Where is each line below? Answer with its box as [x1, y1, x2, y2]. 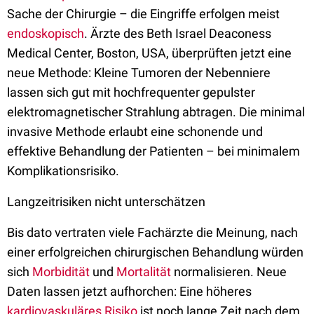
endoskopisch [7, 26, 84, 41]
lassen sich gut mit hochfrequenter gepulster [7, 85, 255, 100]
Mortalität [116, 264, 171, 279]
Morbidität [32, 264, 90, 279]
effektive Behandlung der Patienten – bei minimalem [7, 144, 300, 158]
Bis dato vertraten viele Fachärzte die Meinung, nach [7, 225, 298, 240]
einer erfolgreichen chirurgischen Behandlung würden [7, 245, 303, 259]
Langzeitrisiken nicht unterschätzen [7, 194, 205, 209]
